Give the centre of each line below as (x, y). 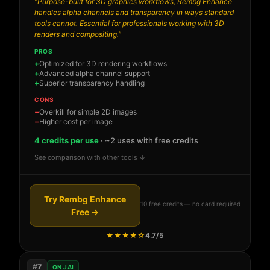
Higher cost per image (76, 122)
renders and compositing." (78, 34)
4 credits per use (67, 141)
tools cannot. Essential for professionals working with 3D (129, 24)
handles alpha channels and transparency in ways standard (134, 13)
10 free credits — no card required (190, 203)
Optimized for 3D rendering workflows (103, 64)
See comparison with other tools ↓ (90, 158)
